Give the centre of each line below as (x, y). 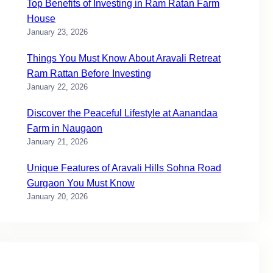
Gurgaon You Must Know (81, 183)
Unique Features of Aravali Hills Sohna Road (124, 168)
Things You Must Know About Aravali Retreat (124, 58)
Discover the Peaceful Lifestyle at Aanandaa (122, 113)
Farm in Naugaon (65, 129)
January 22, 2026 (58, 87)
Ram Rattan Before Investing (89, 74)
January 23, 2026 (58, 32)
